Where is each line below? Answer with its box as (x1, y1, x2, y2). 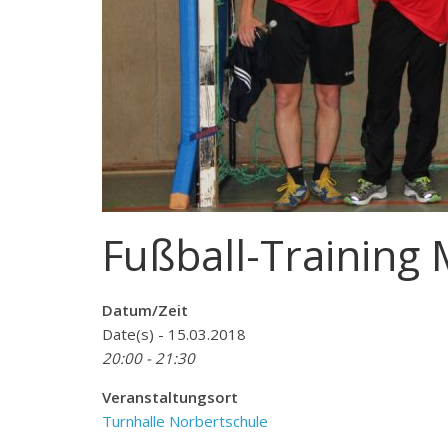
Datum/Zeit (102, 300, 188, 320)
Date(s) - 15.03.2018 (102, 324, 246, 344)
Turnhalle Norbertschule (102, 411, 268, 431)
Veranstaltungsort (102, 387, 238, 407)
